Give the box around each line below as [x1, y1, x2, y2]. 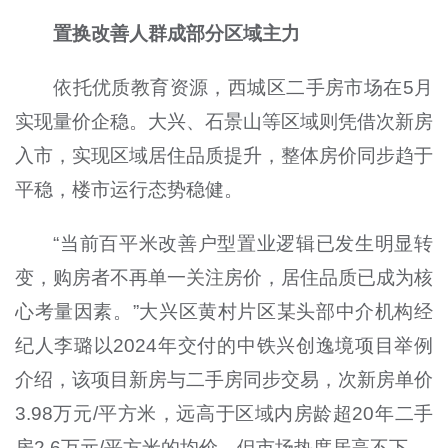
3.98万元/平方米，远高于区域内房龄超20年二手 [14, 403, 434, 425]
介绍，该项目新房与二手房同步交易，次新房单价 [14, 369, 434, 391]
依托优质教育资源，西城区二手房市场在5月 [53, 77, 434, 99]
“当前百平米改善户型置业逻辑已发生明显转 [53, 233, 434, 255]
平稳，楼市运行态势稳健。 [14, 179, 243, 201]
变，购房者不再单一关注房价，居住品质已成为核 [14, 267, 434, 289]
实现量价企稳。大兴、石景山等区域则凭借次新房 [14, 111, 434, 133]
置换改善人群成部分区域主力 [53, 23, 301, 45]
